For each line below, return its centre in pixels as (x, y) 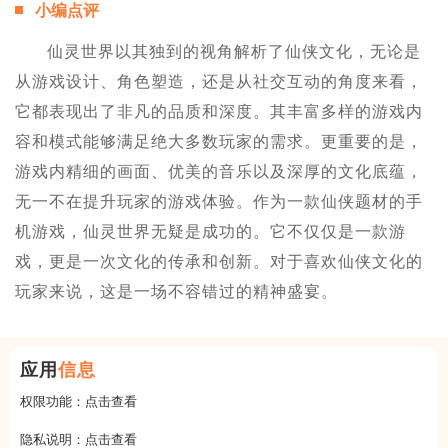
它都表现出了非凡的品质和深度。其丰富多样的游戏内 (219, 112)
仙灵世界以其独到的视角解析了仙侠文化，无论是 (234, 52)
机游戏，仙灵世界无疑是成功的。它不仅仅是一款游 (210, 232)
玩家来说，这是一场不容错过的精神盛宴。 (176, 292)
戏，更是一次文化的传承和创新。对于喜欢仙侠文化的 (219, 262)
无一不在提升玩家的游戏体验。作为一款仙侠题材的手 (219, 202)
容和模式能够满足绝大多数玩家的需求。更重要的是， (219, 142)
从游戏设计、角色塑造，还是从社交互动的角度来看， (219, 82)
